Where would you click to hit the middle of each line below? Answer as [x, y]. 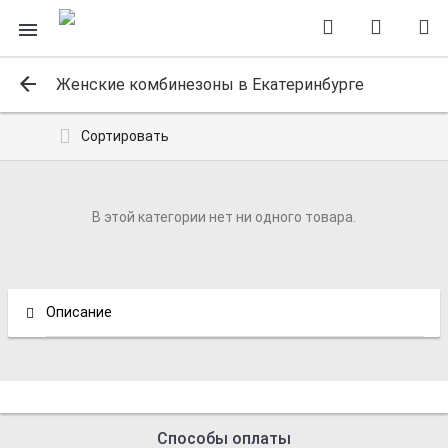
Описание [79, 312]
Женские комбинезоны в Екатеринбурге [210, 84]
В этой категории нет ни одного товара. [224, 217]
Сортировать [125, 136]
